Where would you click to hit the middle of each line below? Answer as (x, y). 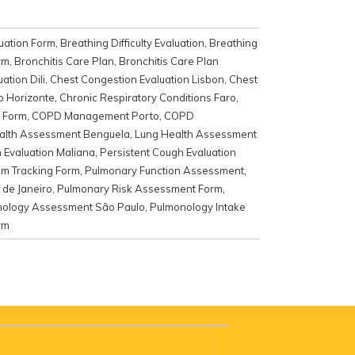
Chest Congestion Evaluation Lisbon (137, 79)
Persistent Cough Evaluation (168, 152)
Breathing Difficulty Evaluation (132, 42)
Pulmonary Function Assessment (164, 170)
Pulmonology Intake (198, 206)
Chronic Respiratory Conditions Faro (148, 97)
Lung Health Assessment (196, 134)
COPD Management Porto (95, 115)
